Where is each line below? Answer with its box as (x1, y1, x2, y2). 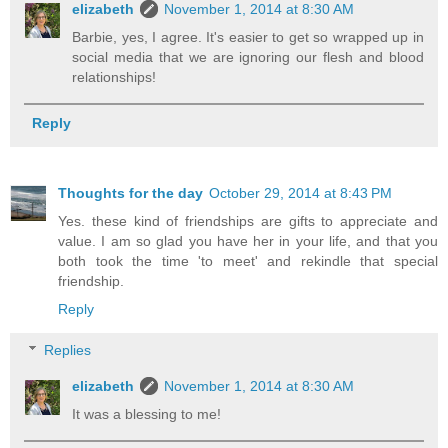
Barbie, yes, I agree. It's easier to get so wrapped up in (72, 29, 424, 46)
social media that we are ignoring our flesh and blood (72, 49, 424, 66)
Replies (44, 342, 92, 359)
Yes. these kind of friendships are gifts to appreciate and (58, 212, 438, 229)
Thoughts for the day (58, 184, 203, 201)
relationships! (72, 69, 157, 86)
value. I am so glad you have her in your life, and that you (58, 232, 438, 249)
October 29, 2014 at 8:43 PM (209, 184, 392, 201)
